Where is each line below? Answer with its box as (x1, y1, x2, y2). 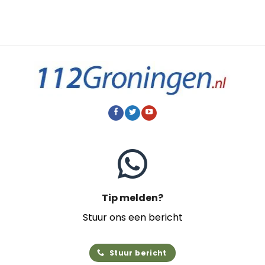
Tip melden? (102, 191, 163, 205)
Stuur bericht (109, 248, 167, 258)
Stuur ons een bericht (82, 211, 183, 225)
